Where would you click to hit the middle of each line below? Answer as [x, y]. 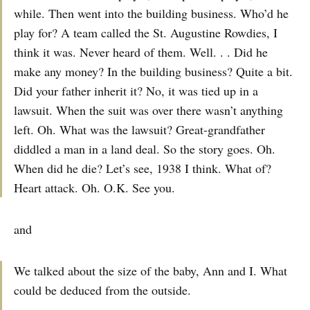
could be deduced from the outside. [102, 290]
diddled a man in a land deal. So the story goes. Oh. [145, 149]
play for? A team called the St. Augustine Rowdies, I [146, 33]
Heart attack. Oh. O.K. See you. [94, 188]
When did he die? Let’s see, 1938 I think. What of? [143, 168]
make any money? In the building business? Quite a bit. [153, 72]
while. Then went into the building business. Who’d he [151, 13]
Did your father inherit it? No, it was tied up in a [136, 91]
